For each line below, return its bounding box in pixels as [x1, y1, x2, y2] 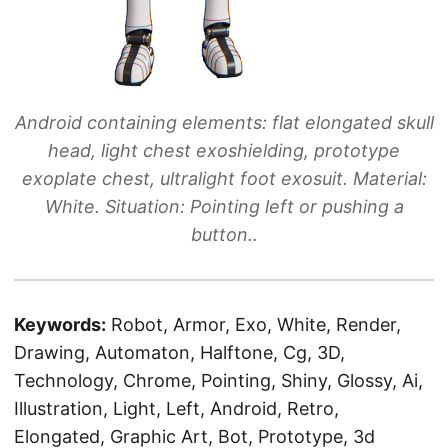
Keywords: [14, 313, 106, 335]
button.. [190, 223, 258, 245]
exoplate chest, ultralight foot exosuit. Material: [21, 167, 427, 189]
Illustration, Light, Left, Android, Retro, [14, 397, 339, 419]
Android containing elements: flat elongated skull [14, 111, 434, 133]
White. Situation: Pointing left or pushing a [44, 195, 404, 217]
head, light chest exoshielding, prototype [48, 139, 400, 161]
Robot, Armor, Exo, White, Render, [111, 313, 401, 335]
